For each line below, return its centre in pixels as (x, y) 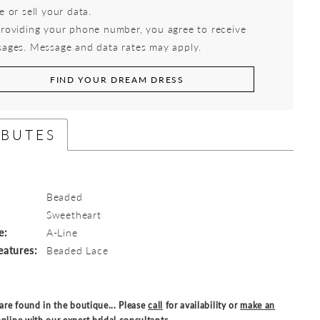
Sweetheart (74, 215)
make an (258, 306)
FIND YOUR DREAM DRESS (117, 79)
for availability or (201, 306)
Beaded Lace (77, 250)
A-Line (62, 232)
